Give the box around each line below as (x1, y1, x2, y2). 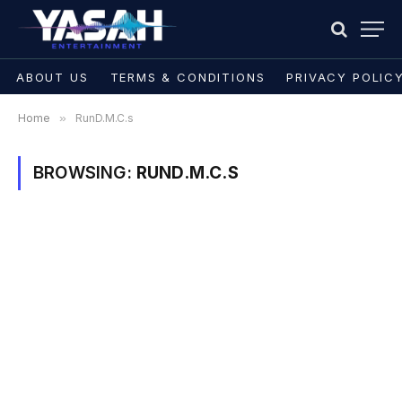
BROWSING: (33, 162, 136, 183)
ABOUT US (16, 69, 89, 84)
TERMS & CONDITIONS (109, 69, 266, 84)
